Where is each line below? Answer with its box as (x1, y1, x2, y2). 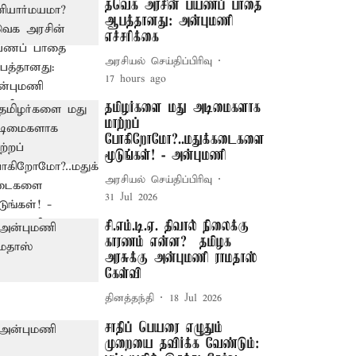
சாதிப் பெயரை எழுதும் (105, 320, 223, 336)
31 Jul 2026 (105, 191, 158, 204)
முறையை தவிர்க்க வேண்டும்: (105, 336, 260, 352)
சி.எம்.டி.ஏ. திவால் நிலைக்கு (105, 219, 250, 234)
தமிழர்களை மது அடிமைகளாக (105, 100, 261, 116)
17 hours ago (105, 72, 167, 86)
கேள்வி (105, 266, 142, 282)
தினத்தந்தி (105, 291, 155, 305)
